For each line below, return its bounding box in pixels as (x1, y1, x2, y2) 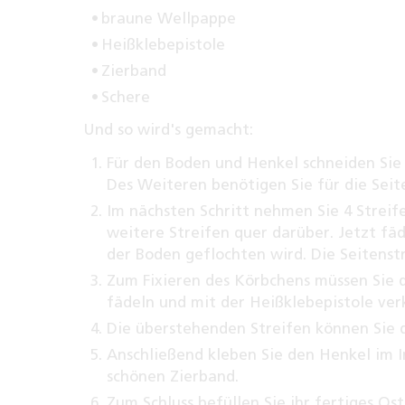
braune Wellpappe (101, 9, 236, 28)
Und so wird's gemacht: (83, 120, 253, 139)
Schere (101, 88, 150, 107)
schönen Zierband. (107, 367, 239, 386)
